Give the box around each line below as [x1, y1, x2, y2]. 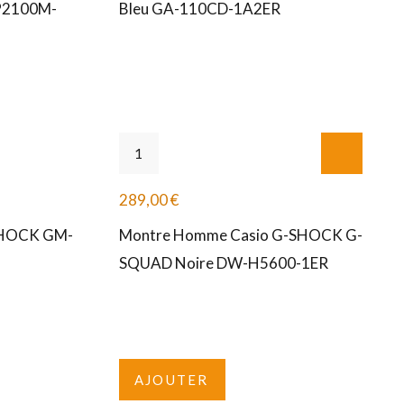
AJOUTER [133, 372, 209, 389]
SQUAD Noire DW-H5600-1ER [118, 253, 328, 273]
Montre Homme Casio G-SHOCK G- [118, 225, 363, 245]
